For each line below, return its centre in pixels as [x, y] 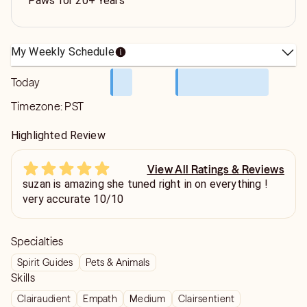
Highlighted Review [58, 135]
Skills [23, 278]
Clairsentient [206, 299]
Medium [148, 299]
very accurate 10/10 [73, 199]
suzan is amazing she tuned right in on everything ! [145, 184]
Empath [100, 299]
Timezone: [38, 106]
